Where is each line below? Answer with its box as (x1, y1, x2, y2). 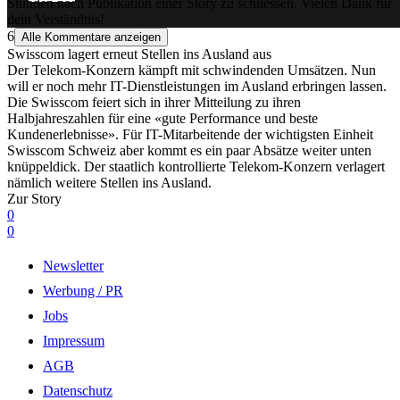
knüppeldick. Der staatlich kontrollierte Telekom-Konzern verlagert (7, 158, 385, 174)
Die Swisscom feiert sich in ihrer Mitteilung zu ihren (7, 94, 301, 110)
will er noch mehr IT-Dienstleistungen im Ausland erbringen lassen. (7, 78, 387, 94)
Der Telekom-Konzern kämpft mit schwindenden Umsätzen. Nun (7, 62, 376, 78)
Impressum (43, 332, 104, 348)
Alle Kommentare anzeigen (21, 29, 161, 44)
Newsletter (43, 257, 104, 273)
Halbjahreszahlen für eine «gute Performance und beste (7, 110, 318, 126)
